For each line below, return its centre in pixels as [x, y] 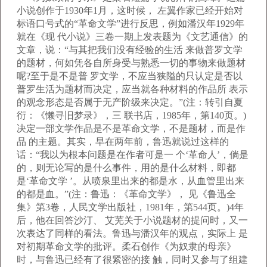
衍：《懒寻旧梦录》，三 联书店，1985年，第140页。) [131, 115]
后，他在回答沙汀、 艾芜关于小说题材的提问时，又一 [132, 220]
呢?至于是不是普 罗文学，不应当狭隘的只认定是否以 [130, 76]
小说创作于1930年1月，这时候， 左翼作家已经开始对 [130, 10]
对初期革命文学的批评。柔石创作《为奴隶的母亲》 [126, 246]
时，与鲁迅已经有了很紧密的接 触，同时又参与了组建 [132, 260]
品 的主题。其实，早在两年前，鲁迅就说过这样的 [123, 142]
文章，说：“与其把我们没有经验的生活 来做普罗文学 [130, 50]
